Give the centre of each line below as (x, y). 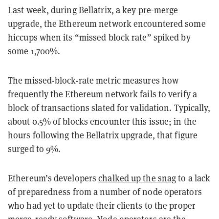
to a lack (193, 178)
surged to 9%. (35, 149)
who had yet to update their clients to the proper (102, 205)
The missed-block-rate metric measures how (93, 80)
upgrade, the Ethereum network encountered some (107, 23)
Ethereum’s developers (53, 178)
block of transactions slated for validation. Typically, (109, 108)
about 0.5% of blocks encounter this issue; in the (102, 121)
